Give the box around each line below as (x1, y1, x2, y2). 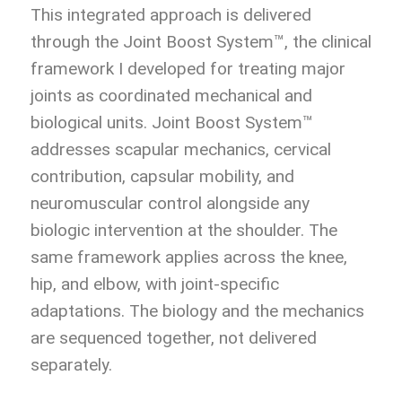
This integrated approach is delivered (31, 4, 311, 26)
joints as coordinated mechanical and (31, 85, 312, 107)
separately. (31, 354, 112, 376)
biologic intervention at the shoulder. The (31, 220, 337, 241)
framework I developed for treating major (31, 58, 345, 80)
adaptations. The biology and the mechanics (31, 301, 364, 322)
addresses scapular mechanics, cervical (31, 139, 331, 161)
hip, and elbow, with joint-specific (31, 274, 279, 295)
